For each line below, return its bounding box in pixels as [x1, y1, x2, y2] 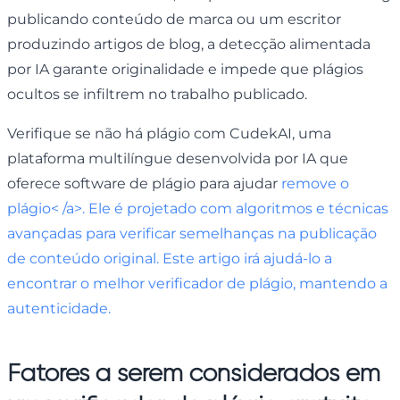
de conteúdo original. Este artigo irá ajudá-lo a [7, 249, 332, 267]
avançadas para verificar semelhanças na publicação [7, 224, 377, 242]
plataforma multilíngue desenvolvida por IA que [7, 149, 348, 167]
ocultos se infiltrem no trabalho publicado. [7, 85, 307, 103]
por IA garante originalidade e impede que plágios [7, 60, 363, 78]
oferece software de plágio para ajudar [7, 174, 281, 192]
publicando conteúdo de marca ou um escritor [7, 10, 341, 28]
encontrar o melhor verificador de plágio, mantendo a [7, 274, 387, 292]
